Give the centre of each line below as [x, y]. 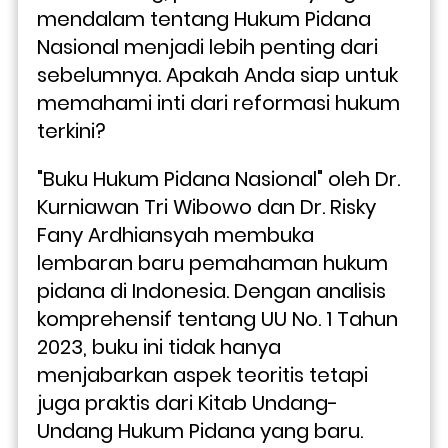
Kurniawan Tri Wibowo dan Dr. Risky [206, 207]
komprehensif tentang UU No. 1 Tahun [217, 319]
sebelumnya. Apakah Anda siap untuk [217, 75]
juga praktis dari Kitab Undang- [187, 403]
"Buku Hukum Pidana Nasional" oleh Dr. [218, 179]
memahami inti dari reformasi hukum [218, 103]
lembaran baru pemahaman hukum [212, 263]
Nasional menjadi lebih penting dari [207, 47]
